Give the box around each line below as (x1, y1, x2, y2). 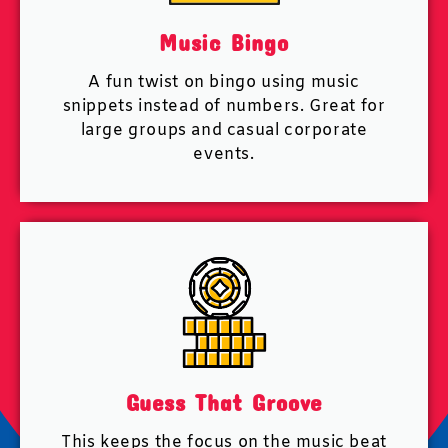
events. (193, 144, 255, 165)
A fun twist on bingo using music (88, 72, 360, 93)
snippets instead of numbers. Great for (62, 96, 386, 117)
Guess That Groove (125, 388, 323, 416)
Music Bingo (159, 28, 289, 56)
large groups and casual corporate (80, 120, 368, 141)
